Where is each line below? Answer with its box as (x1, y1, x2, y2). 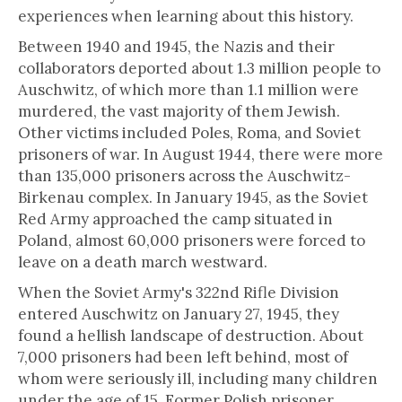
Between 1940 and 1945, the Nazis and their (18, 37, 335, 57)
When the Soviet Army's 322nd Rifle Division (18, 283, 339, 302)
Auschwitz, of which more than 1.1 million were (18, 80, 359, 100)
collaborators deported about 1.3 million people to (18, 58, 380, 78)
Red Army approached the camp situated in (18, 209, 333, 229)
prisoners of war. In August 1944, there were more (18, 144, 383, 164)
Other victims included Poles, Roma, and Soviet (18, 123, 361, 143)
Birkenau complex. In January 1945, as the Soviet (18, 188, 368, 207)
